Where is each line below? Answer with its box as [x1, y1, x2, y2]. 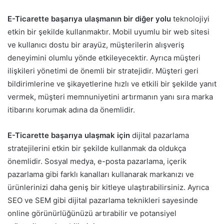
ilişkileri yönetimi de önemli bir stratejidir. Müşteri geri [7, 66, 198, 76]
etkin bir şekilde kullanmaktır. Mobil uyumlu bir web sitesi [7, 27, 209, 37]
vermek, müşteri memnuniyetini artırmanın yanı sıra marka [7, 92, 213, 102]
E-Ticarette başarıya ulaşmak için [7, 130, 130, 140]
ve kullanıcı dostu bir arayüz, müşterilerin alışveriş [7, 40, 184, 50]
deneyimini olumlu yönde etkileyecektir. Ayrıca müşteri [7, 53, 200, 63]
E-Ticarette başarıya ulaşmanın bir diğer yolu [7, 14, 171, 24]
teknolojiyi [171, 14, 209, 24]
